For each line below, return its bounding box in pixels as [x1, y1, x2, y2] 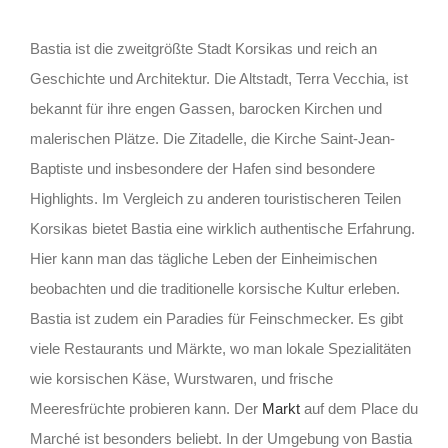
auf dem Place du [299, 399, 418, 417]
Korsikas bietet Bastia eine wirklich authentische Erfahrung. [29, 219, 415, 237]
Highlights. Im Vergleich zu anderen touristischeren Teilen [29, 189, 401, 207]
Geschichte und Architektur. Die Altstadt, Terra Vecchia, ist [29, 69, 408, 87]
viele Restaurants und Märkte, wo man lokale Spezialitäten [29, 339, 411, 357]
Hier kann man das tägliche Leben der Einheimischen [29, 249, 377, 267]
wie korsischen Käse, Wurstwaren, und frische [29, 369, 333, 387]
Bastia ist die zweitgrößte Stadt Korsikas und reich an [29, 39, 377, 57]
